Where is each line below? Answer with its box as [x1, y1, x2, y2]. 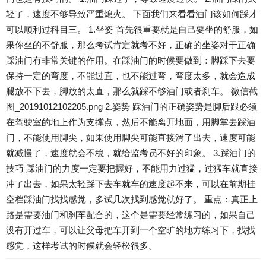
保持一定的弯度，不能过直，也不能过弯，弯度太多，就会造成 [6, 71, 255, 81]
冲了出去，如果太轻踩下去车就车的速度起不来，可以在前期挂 [6, 179, 255, 189]
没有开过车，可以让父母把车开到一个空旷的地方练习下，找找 [6, 225, 255, 236]
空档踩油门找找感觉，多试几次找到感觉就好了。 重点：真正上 [6, 194, 258, 205]
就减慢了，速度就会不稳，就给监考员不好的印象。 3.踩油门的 [6, 148, 256, 159]
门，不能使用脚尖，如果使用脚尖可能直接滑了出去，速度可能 [6, 132, 255, 143]
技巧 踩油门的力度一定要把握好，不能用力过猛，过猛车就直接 [6, 163, 258, 174]
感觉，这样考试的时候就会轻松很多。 [6, 240, 157, 251]
